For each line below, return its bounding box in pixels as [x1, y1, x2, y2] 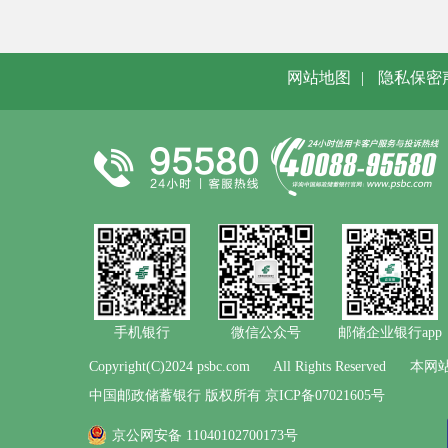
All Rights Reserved [273, 359, 386, 374]
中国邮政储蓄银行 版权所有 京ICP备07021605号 [89, 388, 385, 403]
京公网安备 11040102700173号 [112, 428, 298, 443]
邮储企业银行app [338, 325, 442, 340]
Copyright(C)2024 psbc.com [89, 359, 250, 374]
